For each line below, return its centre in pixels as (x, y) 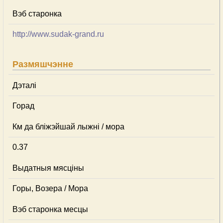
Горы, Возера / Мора (50, 188)
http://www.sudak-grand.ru (58, 34)
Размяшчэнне (43, 64)
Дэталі (24, 85)
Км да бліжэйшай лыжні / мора (68, 127)
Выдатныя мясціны (48, 168)
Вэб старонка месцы (50, 209)
